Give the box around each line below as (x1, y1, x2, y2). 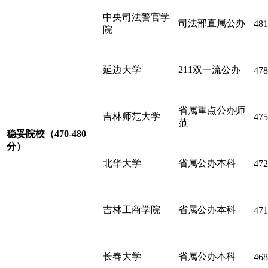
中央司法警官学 (103, 11, 170, 22)
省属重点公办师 (178, 105, 245, 115)
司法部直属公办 (178, 17, 245, 28)
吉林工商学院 (103, 204, 160, 215)
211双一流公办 (178, 64, 240, 75)
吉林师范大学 (103, 111, 160, 121)
